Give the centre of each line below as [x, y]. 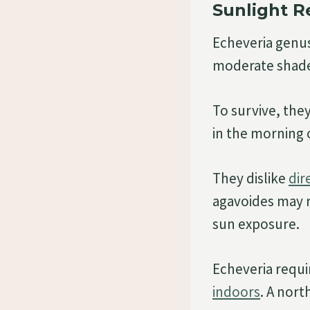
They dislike [250, 178]
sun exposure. [256, 224]
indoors [236, 291]
